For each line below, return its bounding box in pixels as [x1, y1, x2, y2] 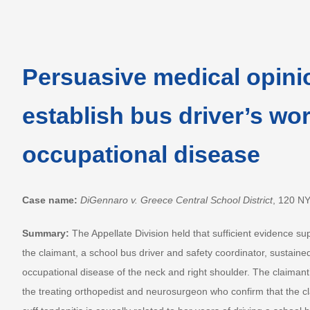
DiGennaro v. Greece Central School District [80, 194, 273, 206]
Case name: [21, 194, 77, 206]
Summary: [21, 227, 72, 239]
